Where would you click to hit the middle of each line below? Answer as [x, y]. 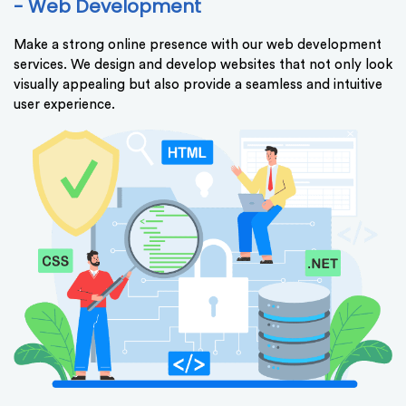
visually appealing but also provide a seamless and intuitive [198, 84]
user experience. [64, 104]
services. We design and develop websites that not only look [203, 64]
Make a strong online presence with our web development [198, 44]
